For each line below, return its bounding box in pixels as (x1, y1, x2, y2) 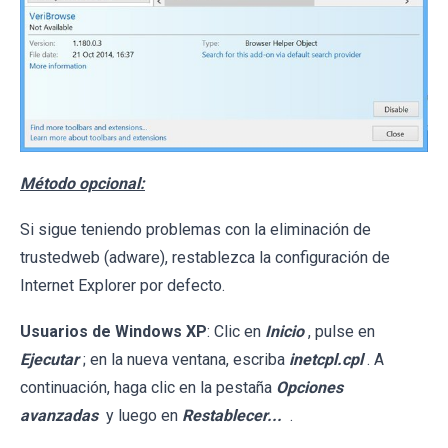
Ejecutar (20, 349, 79, 369)
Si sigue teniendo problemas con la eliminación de (20, 219, 371, 239)
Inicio (265, 321, 304, 341)
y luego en (102, 405, 182, 425)
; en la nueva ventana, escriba (83, 349, 289, 369)
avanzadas (20, 405, 98, 425)
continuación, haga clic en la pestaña (20, 377, 276, 397)
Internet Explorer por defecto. (20, 275, 225, 295)
